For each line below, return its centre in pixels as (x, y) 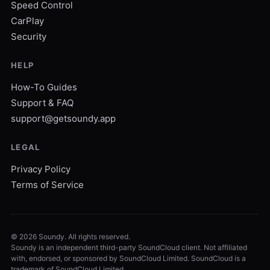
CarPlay (27, 21)
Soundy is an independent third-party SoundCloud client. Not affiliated (129, 247)
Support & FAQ (42, 103)
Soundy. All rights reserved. (83, 237)
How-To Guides (44, 87)
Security (29, 36)
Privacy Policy (41, 169)
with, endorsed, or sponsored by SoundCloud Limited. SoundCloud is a (128, 258)
